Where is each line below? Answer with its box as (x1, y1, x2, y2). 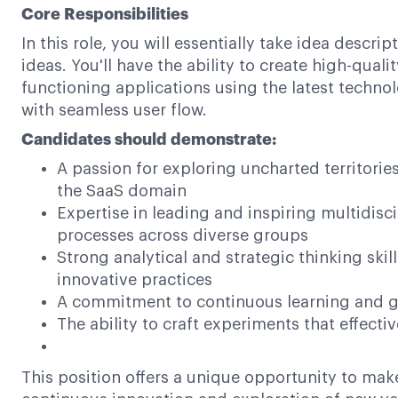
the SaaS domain (57, 183, 187, 199)
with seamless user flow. (21, 102, 207, 118)
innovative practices (57, 272, 212, 288)
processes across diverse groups (57, 227, 308, 243)
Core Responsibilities (21, 6, 188, 22)
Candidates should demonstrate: (21, 131, 276, 147)
